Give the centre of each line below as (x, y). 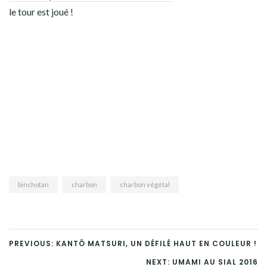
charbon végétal (145, 184)
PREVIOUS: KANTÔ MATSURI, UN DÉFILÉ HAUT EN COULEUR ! (133, 243)
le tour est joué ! (41, 11)
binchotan (33, 184)
